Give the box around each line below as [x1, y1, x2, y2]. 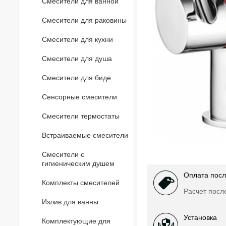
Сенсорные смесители [42, 93, 117, 101]
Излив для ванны [42, 198, 98, 206]
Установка [183, 213, 217, 222]
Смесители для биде [42, 74, 111, 82]
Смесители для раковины [42, 16, 127, 24]
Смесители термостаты [42, 112, 120, 120]
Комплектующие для [42, 217, 110, 225]
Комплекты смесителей [42, 179, 120, 187]
